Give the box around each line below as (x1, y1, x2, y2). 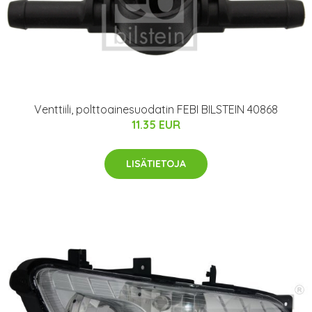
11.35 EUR (132, 118, 180, 132)
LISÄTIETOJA (126, 157, 186, 171)
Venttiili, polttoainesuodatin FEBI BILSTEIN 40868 (34, 102, 278, 117)
